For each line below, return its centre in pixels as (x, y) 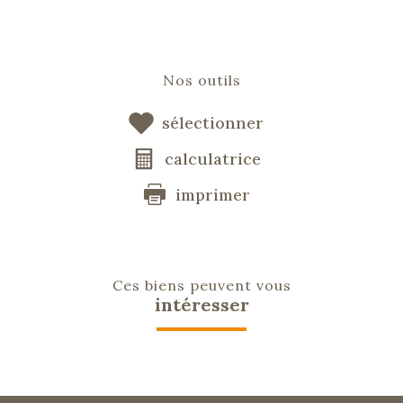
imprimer (213, 194)
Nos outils (201, 81)
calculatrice (213, 158)
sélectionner (213, 123)
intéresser (201, 304)
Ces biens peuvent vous (201, 285)
